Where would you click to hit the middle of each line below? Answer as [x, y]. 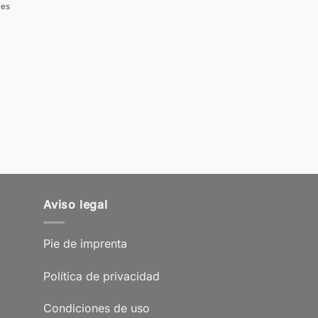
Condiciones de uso [97, 308]
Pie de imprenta [85, 243]
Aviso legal [76, 205]
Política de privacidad [102, 276]
